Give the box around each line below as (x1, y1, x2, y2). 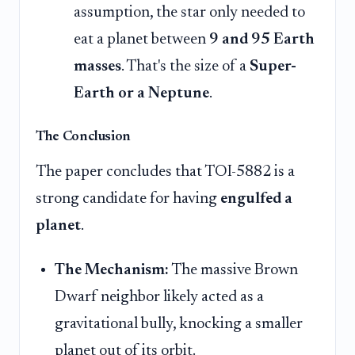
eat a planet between (74, 32, 209, 48)
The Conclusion (36, 130, 132, 145)
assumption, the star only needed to (74, 5, 305, 21)
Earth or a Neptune (74, 86, 209, 102)
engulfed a (220, 191, 292, 208)
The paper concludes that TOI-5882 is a (36, 164, 295, 181)
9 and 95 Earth (209, 32, 315, 48)
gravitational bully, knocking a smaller (55, 315, 303, 332)
